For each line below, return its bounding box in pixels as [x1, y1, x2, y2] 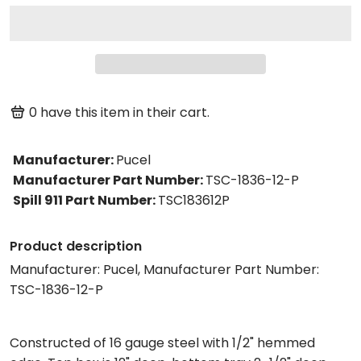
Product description [10, 237, 142, 256]
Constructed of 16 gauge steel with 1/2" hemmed [10, 334, 315, 353]
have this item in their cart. [40, 102, 210, 122]
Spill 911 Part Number [13, 191, 152, 210]
